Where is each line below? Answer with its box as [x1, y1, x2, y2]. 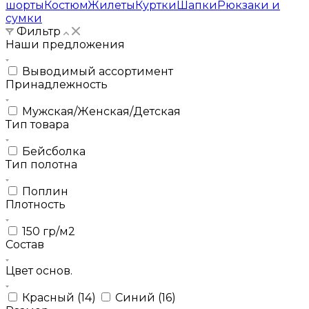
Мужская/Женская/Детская [22, 104, 181, 118]
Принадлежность [6, 77, 108, 91]
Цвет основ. [6, 263, 72, 277]
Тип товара [6, 117, 69, 131]
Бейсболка [22, 144, 86, 158]
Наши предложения [6, 37, 125, 51]
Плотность [6, 197, 66, 211]
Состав [6, 237, 44, 251]
